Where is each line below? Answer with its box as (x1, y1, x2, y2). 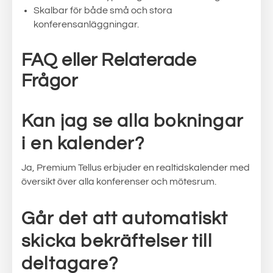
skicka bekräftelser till (21, 232, 212, 250)
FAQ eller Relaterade (21, 51, 196, 69)
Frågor (21, 71, 77, 90)
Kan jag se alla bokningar (21, 112, 244, 130)
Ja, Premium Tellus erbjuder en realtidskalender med (21, 163, 250, 172)
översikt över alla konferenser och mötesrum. (21, 177, 216, 186)
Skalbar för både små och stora (34, 5, 172, 15)
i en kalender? (21, 134, 144, 153)
